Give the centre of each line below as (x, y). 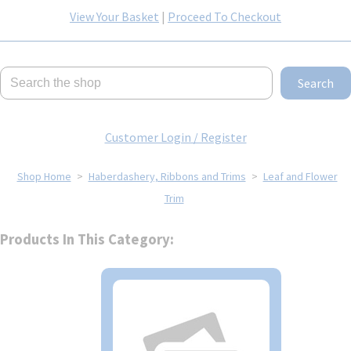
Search (316, 83)
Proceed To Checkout (224, 16)
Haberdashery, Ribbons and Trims (167, 176)
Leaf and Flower (300, 176)
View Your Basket (114, 16)
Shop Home (44, 176)
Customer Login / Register (175, 137)
